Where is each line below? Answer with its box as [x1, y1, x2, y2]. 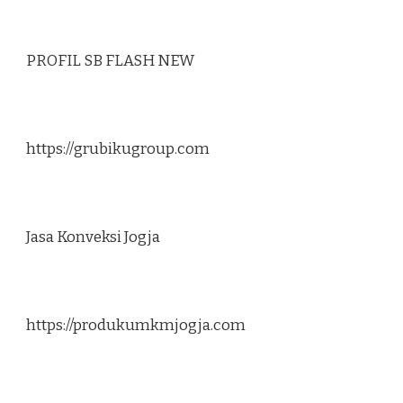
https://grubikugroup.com [26, 139, 210, 159]
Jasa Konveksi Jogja [26, 228, 160, 247]
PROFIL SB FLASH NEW [26, 51, 194, 71]
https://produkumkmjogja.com [26, 316, 246, 336]
